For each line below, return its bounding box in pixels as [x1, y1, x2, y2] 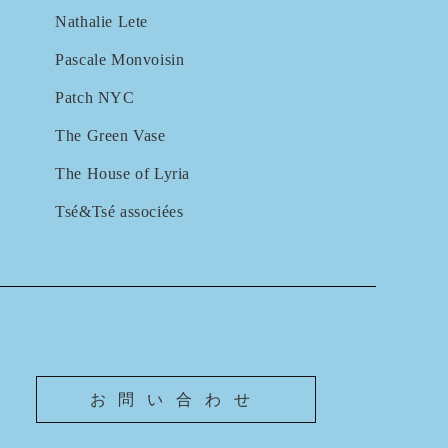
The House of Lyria [55, 164, 191, 182]
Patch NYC [55, 88, 135, 106]
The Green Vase [55, 126, 166, 144]
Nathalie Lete [55, 12, 149, 30]
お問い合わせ [89, 390, 263, 408]
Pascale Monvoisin [55, 50, 185, 68]
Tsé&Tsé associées [55, 202, 184, 220]
